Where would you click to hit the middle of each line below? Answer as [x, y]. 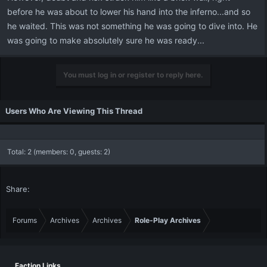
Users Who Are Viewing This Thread [74, 111]
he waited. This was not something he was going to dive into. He [132, 26]
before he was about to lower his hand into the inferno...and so [129, 12]
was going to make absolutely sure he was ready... [106, 40]
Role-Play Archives [168, 220]
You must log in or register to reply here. [133, 75]
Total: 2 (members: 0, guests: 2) [59, 152]
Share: [18, 189]
